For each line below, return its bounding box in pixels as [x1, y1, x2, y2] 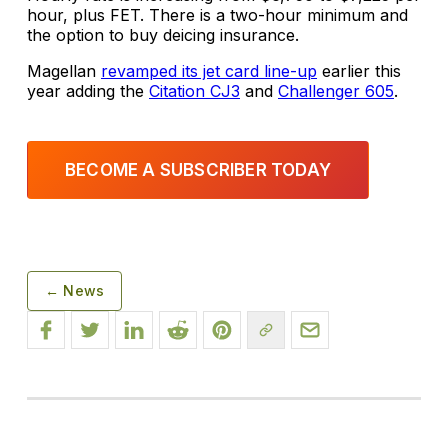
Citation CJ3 [149, 81, 240, 101]
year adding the [27, 81, 149, 101]
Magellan [27, 61, 101, 81]
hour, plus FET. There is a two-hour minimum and [27, 5, 408, 25]
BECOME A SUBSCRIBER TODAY [65, 159, 332, 180]
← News [45, 282, 105, 299]
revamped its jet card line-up [101, 61, 317, 81]
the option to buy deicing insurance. [27, 25, 299, 45]
